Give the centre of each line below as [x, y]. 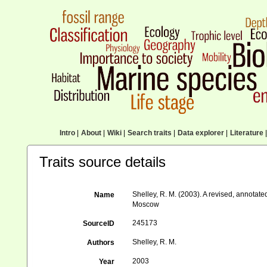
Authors [101, 243]
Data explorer [201, 133]
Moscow [146, 204]
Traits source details [103, 162]
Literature [246, 133]
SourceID [99, 223]
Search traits [149, 133]
